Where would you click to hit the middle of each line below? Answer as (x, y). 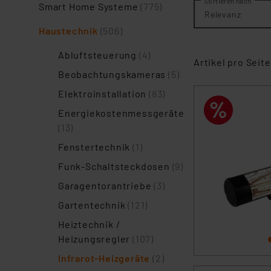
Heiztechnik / (89, 224)
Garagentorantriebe (106, 185)
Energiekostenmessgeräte (121, 113)
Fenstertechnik (96, 147)
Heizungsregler (96, 239)
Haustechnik (70, 31)
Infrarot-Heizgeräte (105, 258)
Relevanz (223, 14)
